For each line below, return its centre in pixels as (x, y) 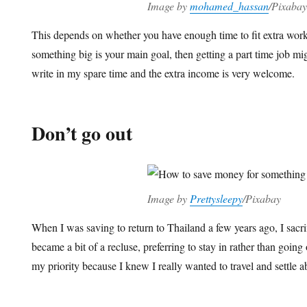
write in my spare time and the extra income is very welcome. (163, 73)
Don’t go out (82, 134)
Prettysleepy (216, 198)
